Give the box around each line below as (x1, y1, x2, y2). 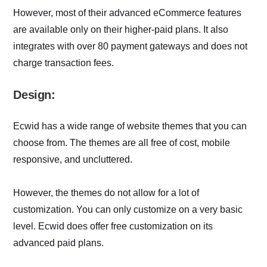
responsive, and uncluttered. (13, 154, 133, 164)
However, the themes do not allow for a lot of (13, 187, 200, 198)
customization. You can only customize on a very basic (13, 204, 243, 215)
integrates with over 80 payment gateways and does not (13, 41, 248, 51)
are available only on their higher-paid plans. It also (13, 24, 229, 35)
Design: (13, 88, 55, 101)
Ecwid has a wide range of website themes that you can (13, 120, 247, 131)
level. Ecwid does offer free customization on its (13, 221, 213, 231)
